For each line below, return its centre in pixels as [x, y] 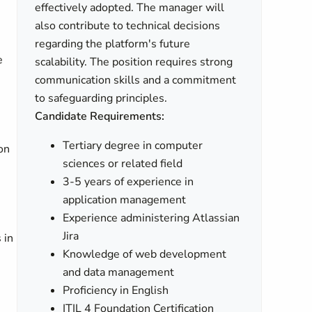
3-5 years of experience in [128, 182]
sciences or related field [123, 164]
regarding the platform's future [113, 44]
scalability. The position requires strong [134, 62]
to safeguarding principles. [101, 98]
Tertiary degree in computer [133, 146]
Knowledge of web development [145, 254]
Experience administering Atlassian [151, 218]
